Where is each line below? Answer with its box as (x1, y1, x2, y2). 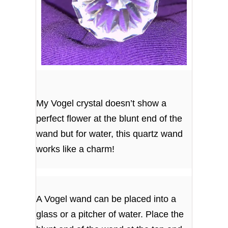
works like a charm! (36, 144, 115, 154)
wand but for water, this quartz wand (36, 128, 183, 139)
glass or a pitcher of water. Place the (36, 209, 184, 220)
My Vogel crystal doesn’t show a (36, 98, 167, 108)
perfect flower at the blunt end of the (36, 113, 183, 124)
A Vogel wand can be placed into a (36, 194, 177, 205)
